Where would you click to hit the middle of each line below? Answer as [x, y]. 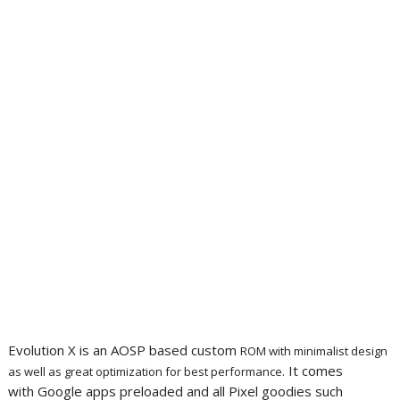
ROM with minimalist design [313, 351]
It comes [313, 371]
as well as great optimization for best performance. [146, 371]
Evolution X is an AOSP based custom [124, 350]
